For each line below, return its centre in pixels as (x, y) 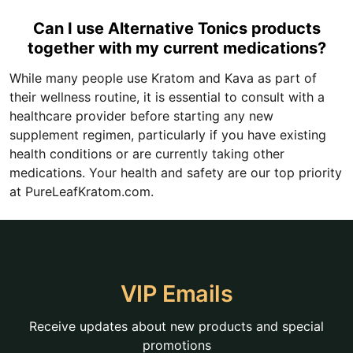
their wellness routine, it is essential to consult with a (167, 97)
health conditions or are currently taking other (147, 154)
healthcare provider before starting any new (141, 116)
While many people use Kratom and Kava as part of (163, 78)
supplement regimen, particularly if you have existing (168, 135)
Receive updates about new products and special (176, 326)
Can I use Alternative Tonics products (176, 28)
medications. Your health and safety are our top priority (176, 173)
